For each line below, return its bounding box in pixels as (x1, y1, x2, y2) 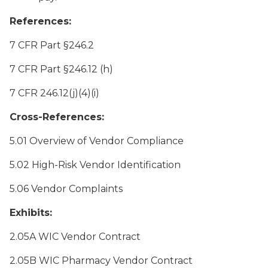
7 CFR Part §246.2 (10, 39, 94, 51)
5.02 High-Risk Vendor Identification (10, 159, 181, 170)
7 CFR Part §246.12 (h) (10, 63, 113, 75)
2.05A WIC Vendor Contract (10, 231, 141, 242)
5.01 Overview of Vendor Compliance (10, 135, 184, 147)
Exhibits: (10, 207, 52, 218)
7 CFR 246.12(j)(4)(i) (10, 87, 99, 99)
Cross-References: (10, 111, 104, 123)
